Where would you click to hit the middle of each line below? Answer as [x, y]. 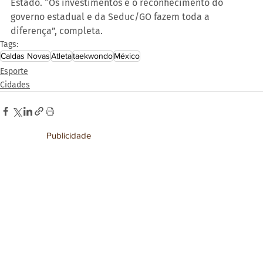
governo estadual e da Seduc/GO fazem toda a [111, 17]
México [127, 56]
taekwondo [93, 56]
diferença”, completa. [57, 31]
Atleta [61, 56]
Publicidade [68, 136]
